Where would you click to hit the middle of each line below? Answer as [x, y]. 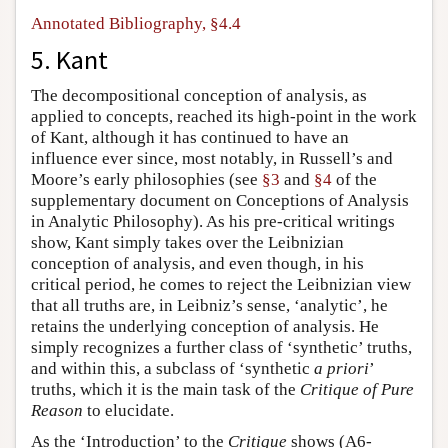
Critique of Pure [357, 389]
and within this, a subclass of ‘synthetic [172, 368]
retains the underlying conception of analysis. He [205, 326]
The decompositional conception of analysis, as [199, 95]
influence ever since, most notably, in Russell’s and [212, 158]
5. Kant [69, 59]
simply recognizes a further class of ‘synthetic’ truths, [221, 347]
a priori [341, 368]
